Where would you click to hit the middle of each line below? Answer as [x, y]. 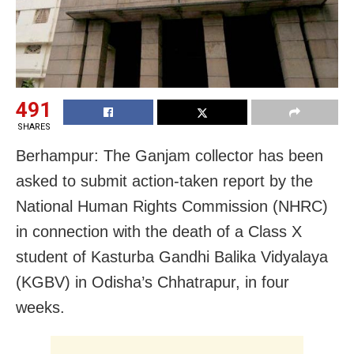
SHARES [34, 127]
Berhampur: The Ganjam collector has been [169, 156]
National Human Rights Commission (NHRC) [172, 207]
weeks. [40, 308]
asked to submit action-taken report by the [164, 181]
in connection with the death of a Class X [159, 232]
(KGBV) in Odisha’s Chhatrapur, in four [153, 282]
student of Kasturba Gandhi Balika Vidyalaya [172, 257]
